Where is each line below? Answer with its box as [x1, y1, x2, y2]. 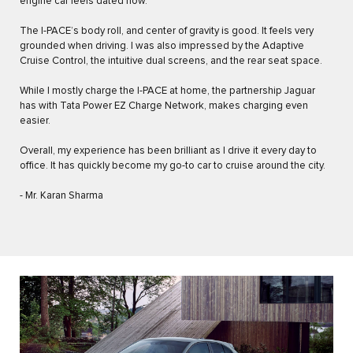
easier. [20, 116, 50, 127]
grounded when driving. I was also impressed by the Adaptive [20, 41, 304, 52]
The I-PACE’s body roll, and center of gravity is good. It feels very [20, 26, 314, 37]
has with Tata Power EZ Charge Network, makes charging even [20, 101, 308, 112]
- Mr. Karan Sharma [20, 191, 103, 202]
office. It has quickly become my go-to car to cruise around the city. [20, 161, 325, 172]
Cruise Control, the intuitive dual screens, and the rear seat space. [20, 56, 322, 67]
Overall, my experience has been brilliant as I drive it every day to [20, 146, 317, 157]
